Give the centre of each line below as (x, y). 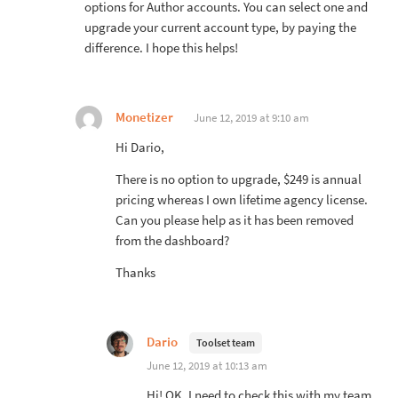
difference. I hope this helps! (161, 48)
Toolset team (226, 342)
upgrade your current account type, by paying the (220, 27)
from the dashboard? (172, 240)
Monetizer (144, 117)
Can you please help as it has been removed (235, 220)
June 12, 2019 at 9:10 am (251, 117)
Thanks (135, 272)
